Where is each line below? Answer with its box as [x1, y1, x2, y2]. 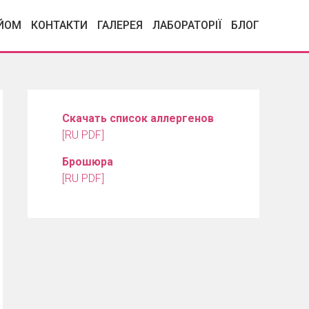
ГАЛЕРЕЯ [97, 19, 143, 32]
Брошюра [62, 155, 113, 168]
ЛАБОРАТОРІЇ [152, 19, 221, 32]
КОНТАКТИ [31, 19, 88, 32]
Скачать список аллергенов [62, 112, 214, 125]
